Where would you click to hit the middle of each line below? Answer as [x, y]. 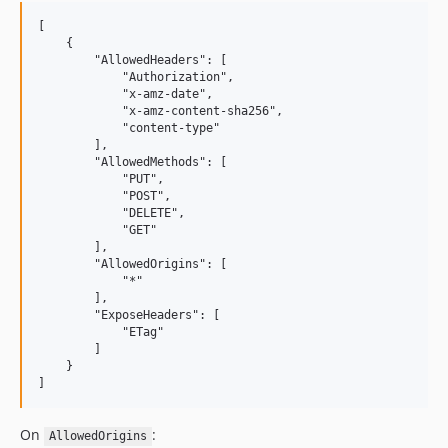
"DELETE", [111, 213]
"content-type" [129, 128]
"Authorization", [136, 77]
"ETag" [101, 332]
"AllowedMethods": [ [132, 162]
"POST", [104, 196]
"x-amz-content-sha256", [160, 111]
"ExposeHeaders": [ [129, 315]
